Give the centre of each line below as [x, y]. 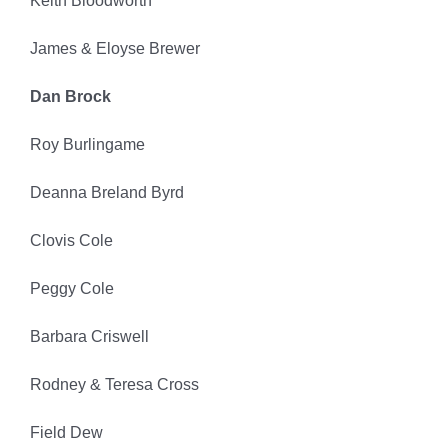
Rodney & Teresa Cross [114, 385]
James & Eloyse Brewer [114, 49]
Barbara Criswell [89, 337]
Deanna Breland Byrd [106, 193]
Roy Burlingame [87, 145]
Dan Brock [70, 97]
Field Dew [66, 433]
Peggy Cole [71, 289]
